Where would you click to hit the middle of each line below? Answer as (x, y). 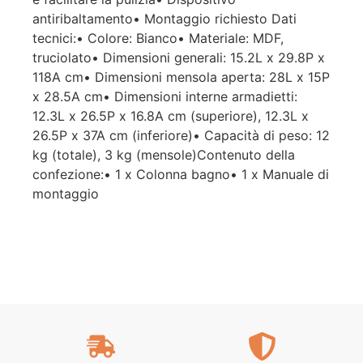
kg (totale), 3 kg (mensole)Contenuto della (164, 154)
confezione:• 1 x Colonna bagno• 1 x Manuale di (181, 174)
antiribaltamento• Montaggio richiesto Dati (164, 18)
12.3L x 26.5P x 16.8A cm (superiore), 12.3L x (171, 115)
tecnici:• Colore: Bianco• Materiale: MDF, (158, 38)
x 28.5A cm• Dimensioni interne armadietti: (165, 96)
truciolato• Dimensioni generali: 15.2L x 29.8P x (179, 57)
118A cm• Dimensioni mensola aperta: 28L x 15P (181, 77)
